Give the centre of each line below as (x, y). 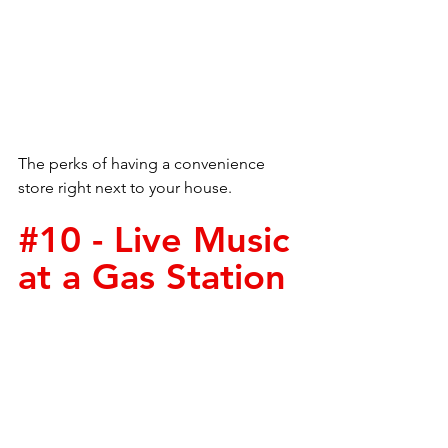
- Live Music (190, 239)
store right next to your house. (127, 187)
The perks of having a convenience (143, 163)
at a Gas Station (152, 276)
